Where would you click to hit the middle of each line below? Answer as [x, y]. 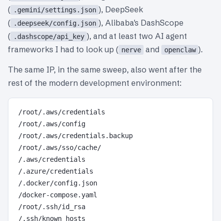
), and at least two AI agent [137, 36]
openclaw [180, 50]
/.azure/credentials [56, 171]
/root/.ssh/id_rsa [52, 206]
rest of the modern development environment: [95, 83]
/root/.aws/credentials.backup [75, 135]
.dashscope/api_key [49, 36]
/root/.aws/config [52, 124]
